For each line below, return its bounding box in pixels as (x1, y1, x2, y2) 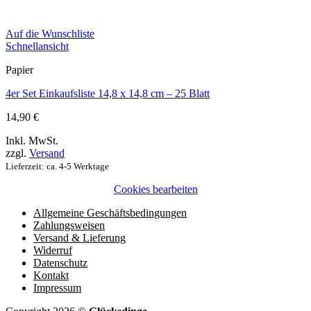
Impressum (33, 281, 81, 294)
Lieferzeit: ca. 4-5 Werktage (6, 160, 109, 171)
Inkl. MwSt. (6, 134, 58, 146)
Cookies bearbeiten (113, 183, 198, 195)
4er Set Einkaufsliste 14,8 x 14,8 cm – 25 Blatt (6, 87, 210, 99)
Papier (6, 63, 33, 76)
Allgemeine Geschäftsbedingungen (33, 206, 187, 219)
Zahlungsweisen (33, 219, 105, 231)
